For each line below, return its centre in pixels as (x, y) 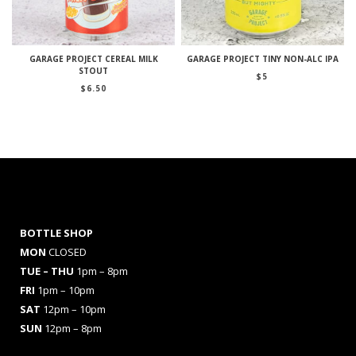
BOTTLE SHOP (56, 233)
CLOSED (68, 252)
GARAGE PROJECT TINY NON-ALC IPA (262, 59)
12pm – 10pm (74, 310)
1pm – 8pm (102, 271)
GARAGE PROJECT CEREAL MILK (93, 59)
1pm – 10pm (66, 290)
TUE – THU (48, 271)
